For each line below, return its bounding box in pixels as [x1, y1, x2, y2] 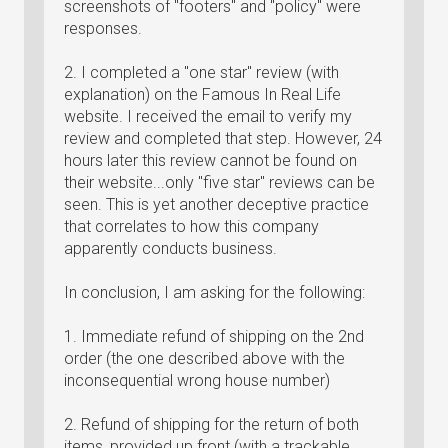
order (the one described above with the [64, 349, 345, 368]
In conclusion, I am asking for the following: [64, 283, 365, 302]
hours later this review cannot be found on [64, 151, 357, 170]
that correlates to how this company [64, 217, 319, 236]
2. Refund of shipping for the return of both [64, 415, 359, 434]
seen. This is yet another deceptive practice [64, 195, 369, 214]
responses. [64, 19, 142, 38]
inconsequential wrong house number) [64, 371, 330, 390]
